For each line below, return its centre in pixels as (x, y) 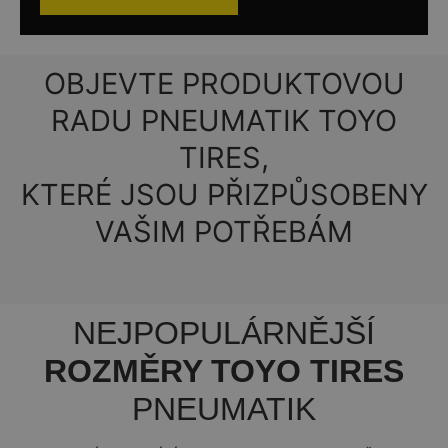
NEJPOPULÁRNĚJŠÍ (224, 332)
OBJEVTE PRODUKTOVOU (224, 84)
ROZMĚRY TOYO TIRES (224, 370)
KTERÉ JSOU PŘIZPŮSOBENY (224, 195)
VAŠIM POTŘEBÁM (224, 232)
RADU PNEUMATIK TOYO (224, 121)
